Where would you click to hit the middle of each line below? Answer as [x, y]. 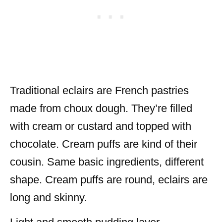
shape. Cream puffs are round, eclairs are [109, 180]
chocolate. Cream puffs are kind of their [104, 144]
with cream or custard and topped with [101, 126]
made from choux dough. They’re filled [101, 109]
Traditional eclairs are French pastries [99, 91]
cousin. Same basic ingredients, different [107, 162]
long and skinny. [48, 198]
